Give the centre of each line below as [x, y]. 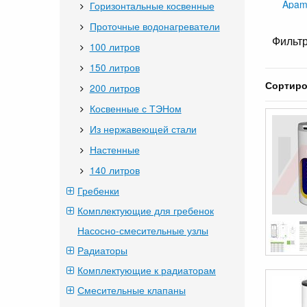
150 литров [114, 67]
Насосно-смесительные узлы [143, 230]
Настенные [114, 149]
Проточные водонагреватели [155, 26]
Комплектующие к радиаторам [147, 270]
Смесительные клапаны [132, 290]
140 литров [114, 170]
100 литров [114, 47]
